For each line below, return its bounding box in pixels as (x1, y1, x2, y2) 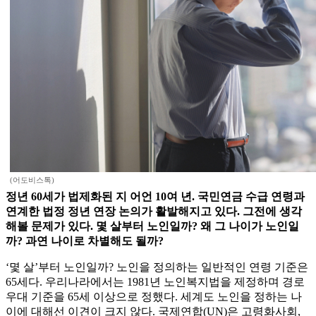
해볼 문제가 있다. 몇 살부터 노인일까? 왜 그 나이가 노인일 (6, 220, 299, 233)
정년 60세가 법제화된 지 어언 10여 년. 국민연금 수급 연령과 (6, 190, 305, 203)
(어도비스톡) (10, 176, 54, 185)
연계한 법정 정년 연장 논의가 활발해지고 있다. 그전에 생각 (6, 205, 302, 218)
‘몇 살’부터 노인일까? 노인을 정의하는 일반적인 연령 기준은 (6, 261, 308, 274)
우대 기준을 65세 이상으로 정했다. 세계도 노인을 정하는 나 (6, 291, 302, 303)
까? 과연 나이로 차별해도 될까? (6, 235, 164, 248)
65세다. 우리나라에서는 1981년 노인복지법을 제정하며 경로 (6, 276, 305, 288)
